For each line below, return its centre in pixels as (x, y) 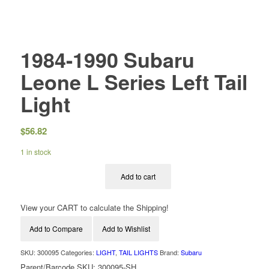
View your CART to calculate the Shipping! (94, 208)
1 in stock (35, 152)
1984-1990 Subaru (107, 59)
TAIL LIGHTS (138, 252)
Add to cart (138, 177)
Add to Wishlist (126, 229)
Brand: (170, 252)
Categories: (78, 252)
